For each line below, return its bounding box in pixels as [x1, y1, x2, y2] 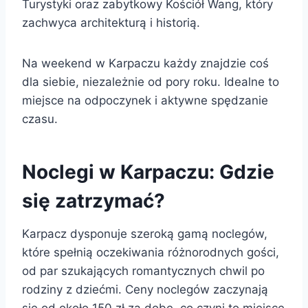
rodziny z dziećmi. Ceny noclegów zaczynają [22, 282, 268, 296]
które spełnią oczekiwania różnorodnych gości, [22, 245, 279, 259]
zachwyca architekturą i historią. [22, 15, 200, 30]
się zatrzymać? [22, 188, 165, 212]
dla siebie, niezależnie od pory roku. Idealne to [22, 74, 279, 89]
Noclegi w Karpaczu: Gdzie [22, 159, 274, 184]
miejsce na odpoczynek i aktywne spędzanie [22, 93, 268, 107]
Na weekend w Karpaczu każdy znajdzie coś [22, 56, 269, 70]
